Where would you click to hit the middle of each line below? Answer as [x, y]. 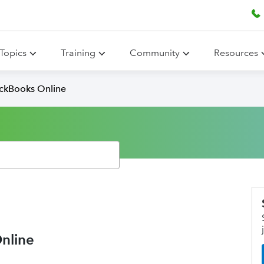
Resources [236, 53]
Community [155, 53]
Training [78, 53]
